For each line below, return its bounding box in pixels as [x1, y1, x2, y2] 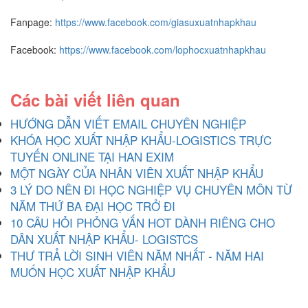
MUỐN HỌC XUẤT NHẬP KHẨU [10, 263, 175, 280]
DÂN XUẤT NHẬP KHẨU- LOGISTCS [10, 230, 198, 247]
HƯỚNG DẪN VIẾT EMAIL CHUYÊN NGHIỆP [10, 115, 246, 132]
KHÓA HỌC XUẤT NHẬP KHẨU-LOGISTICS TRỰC [10, 131, 272, 148]
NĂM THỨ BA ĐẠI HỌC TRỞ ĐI [10, 197, 175, 214]
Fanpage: [10, 15, 55, 29]
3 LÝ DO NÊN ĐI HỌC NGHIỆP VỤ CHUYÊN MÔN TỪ [10, 181, 292, 198]
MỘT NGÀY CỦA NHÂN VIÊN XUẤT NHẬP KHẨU [10, 164, 263, 181]
